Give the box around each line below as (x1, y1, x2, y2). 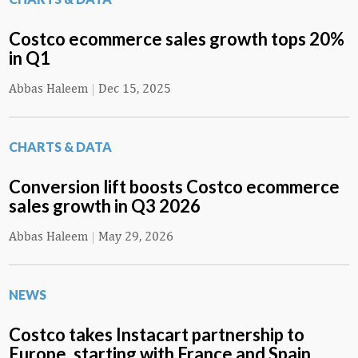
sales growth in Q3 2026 (9, 195, 201, 217)
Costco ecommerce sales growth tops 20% (9, 28, 344, 50)
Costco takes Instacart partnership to (9, 324, 304, 346)
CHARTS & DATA (9, 139, 112, 155)
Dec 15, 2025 (98, 81, 171, 97)
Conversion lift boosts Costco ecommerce (9, 176, 340, 198)
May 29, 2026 (98, 229, 173, 245)
